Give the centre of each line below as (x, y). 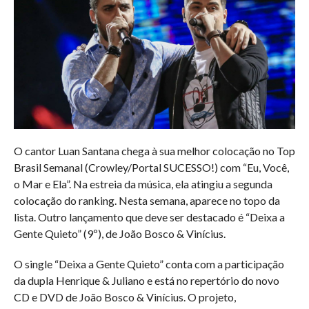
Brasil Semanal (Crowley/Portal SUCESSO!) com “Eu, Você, (151, 167)
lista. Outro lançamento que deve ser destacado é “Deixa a (149, 217)
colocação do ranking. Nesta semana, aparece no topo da (147, 200)
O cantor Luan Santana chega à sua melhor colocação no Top (154, 150)
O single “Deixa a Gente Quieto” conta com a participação (149, 263)
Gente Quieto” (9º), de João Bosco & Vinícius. (119, 233)
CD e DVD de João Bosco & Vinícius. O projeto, (124, 297)
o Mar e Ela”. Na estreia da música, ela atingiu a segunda (143, 183)
